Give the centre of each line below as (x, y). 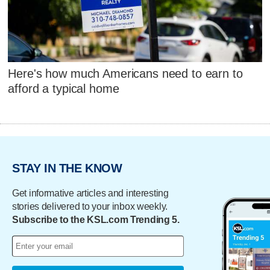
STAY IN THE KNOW (67, 168)
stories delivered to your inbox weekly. (90, 206)
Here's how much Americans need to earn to (125, 74)
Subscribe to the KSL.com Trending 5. (96, 219)
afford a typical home (64, 89)
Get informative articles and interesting (90, 193)
